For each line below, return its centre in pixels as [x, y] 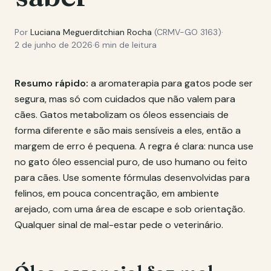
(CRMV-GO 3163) [187, 32]
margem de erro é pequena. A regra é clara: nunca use [134, 146]
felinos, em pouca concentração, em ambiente [117, 193]
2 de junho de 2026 [54, 45]
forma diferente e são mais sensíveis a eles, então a [128, 130]
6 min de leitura [126, 45]
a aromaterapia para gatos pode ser [171, 83]
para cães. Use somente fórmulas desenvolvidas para [132, 178]
